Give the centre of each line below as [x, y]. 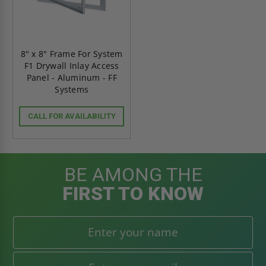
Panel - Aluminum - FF [72, 77]
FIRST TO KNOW [133, 193]
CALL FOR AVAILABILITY [72, 116]
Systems [72, 89]
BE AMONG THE [133, 174]
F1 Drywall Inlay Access [72, 65]
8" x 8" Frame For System [72, 53]
